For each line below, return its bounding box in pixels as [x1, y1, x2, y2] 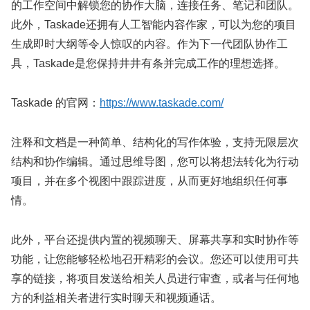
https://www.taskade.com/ [100, 96, 224, 109]
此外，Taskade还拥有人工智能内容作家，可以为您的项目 [11, 19, 296, 31]
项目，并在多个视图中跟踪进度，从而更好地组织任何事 [11, 174, 288, 187]
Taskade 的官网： [11, 96, 100, 109]
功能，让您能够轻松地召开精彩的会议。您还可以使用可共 [11, 253, 299, 265]
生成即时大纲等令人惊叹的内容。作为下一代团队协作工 [11, 38, 288, 51]
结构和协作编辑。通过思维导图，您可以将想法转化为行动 [11, 155, 299, 167]
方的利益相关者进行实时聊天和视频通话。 [11, 291, 221, 304]
